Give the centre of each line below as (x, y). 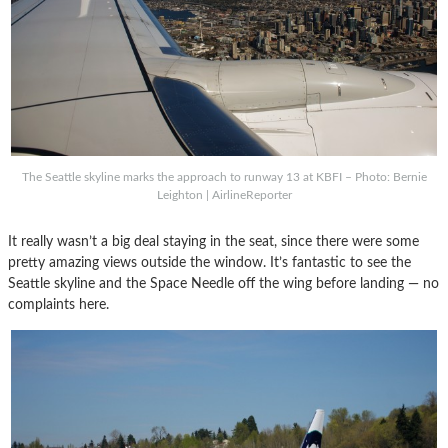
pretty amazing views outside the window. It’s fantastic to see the (209, 263)
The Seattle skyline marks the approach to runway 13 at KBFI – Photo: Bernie (224, 177)
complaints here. (58, 305)
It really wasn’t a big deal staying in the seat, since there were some (213, 242)
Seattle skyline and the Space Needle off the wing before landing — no (223, 284)
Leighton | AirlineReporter (224, 195)
